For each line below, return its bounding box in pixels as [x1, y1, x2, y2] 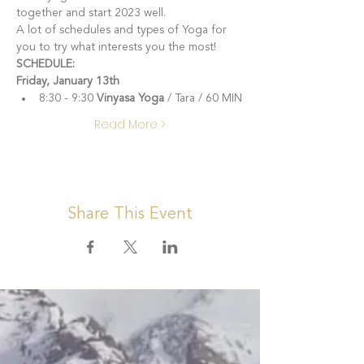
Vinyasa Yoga [97, 93, 164, 104]
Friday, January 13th [16, 76, 119, 87]
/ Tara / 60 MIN [164, 93, 242, 104]
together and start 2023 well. [16, 7, 172, 19]
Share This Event [67, 206, 193, 223]
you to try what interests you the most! [16, 41, 216, 53]
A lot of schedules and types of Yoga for [16, 24, 230, 36]
